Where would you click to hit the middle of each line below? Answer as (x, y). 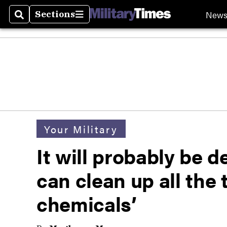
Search (31, 20)
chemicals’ (87, 203)
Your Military (81, 129)
